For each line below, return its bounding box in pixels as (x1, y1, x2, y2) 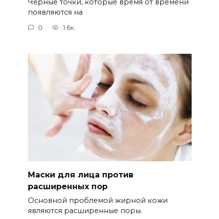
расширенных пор (27, 182, 108, 192)
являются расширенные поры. (27, 206, 142, 216)
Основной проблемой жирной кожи (27, 196, 168, 205)
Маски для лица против (27, 170, 133, 180)
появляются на (27, 7, 83, 17)
